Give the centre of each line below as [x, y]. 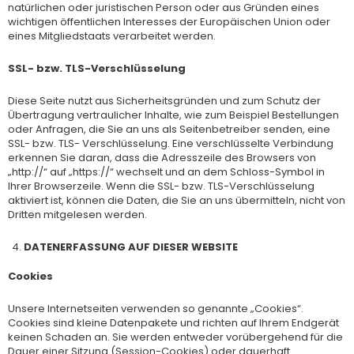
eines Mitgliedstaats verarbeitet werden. [112, 36]
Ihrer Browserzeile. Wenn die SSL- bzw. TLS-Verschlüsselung [161, 186]
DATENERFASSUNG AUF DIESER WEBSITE [131, 247]
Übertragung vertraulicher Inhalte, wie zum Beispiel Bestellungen [173, 115]
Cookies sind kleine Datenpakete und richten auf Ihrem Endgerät [173, 322]
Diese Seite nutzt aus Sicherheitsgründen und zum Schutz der [164, 100]
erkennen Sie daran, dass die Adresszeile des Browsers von [162, 157]
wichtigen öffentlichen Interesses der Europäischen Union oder [169, 22]
